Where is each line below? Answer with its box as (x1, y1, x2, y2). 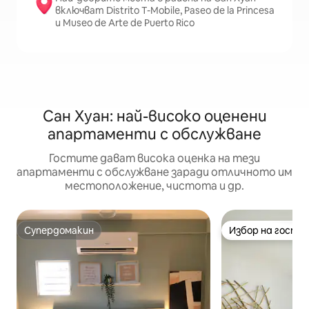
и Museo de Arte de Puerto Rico (55, 17, 195, 29)
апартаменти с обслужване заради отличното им (17, 165, 292, 179)
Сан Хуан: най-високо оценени (42, 106, 267, 126)
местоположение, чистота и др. (65, 179, 244, 193)
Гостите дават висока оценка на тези (49, 151, 260, 166)
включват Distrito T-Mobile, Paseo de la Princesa (55, 4, 275, 17)
